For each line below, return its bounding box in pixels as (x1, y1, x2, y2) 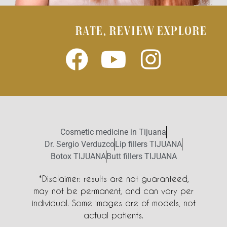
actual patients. (84, 210, 143, 220)
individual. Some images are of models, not (31, 198, 196, 208)
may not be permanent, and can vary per (33, 186, 194, 196)
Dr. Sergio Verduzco (45, 139, 115, 149)
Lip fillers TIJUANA (115, 139, 182, 149)
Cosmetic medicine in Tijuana (60, 127, 166, 137)
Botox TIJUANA (50, 152, 106, 162)
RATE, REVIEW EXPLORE (75, 26, 207, 39)
